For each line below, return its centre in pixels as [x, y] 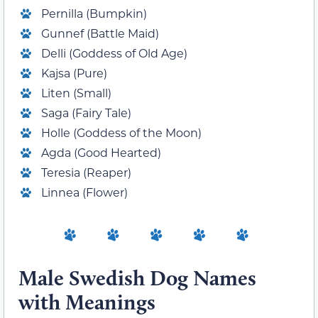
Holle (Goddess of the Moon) [121, 132]
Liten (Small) [76, 92]
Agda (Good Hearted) [101, 152]
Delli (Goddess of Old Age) [114, 53]
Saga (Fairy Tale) [86, 112]
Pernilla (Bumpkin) [94, 13]
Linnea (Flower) [84, 192]
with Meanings [89, 302]
